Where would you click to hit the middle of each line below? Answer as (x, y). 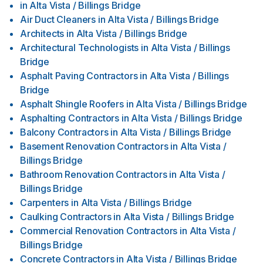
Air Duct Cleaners (58, 19)
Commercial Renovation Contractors (99, 231)
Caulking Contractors (66, 217)
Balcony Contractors (64, 132)
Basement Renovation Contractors (94, 146)
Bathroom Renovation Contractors (94, 174)
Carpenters (45, 203)
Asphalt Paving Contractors (79, 76)
